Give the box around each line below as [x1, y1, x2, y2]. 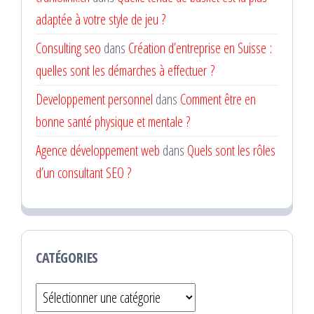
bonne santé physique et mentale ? [36, 112, 190, 131]
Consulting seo [36, 39, 101, 57]
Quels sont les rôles [187, 141, 275, 160]
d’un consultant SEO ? [36, 163, 131, 182]
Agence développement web [36, 141, 160, 160]
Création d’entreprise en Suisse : [128, 39, 272, 57]
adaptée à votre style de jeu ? [36, 10, 165, 29]
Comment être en [180, 90, 256, 109]
